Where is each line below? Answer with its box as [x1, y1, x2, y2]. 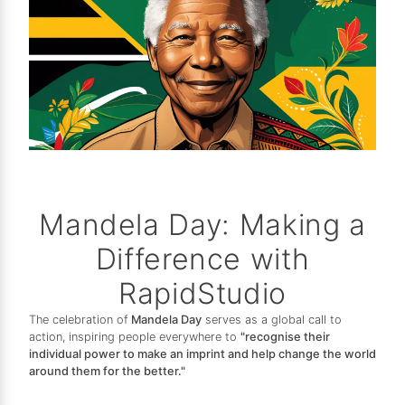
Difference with [95, 241, 310, 278]
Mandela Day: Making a [39, 207, 366, 243]
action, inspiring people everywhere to [29, 330, 240, 344]
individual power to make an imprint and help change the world [29, 347, 376, 362]
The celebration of [29, 313, 131, 327]
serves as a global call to [202, 313, 342, 327]
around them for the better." [29, 364, 185, 379]
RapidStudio [118, 276, 287, 312]
